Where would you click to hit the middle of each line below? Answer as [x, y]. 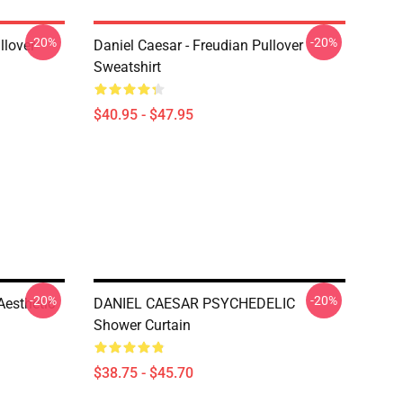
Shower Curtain [142, 325]
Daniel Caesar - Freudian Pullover [198, 45]
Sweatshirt [127, 67]
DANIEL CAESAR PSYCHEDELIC [194, 304]
